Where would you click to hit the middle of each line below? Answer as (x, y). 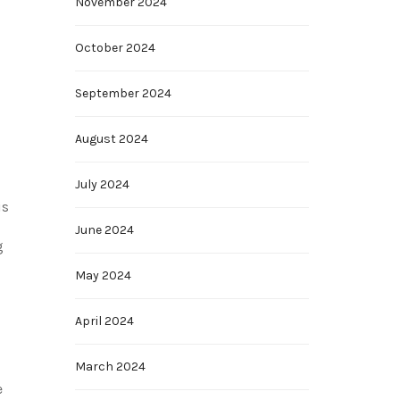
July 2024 (102, 184)
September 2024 (123, 93)
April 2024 (104, 321)
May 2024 (103, 275)
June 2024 (104, 230)
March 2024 (110, 367)
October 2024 (115, 48)
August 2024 (111, 139)
